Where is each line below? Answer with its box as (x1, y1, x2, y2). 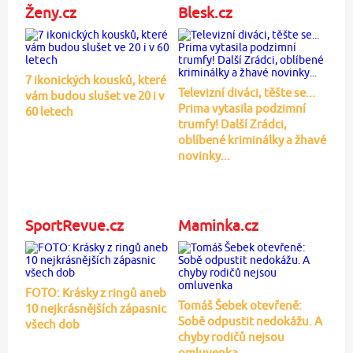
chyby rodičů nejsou (177, 329, 284, 344)
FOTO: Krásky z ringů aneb (24, 285, 166, 299)
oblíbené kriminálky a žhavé (177, 132, 326, 147)
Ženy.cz (24, 3, 76, 21)
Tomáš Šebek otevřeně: (177, 298, 302, 312)
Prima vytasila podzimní (177, 101, 306, 115)
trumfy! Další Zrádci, (177, 117, 287, 131)
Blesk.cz (177, 3, 232, 21)
